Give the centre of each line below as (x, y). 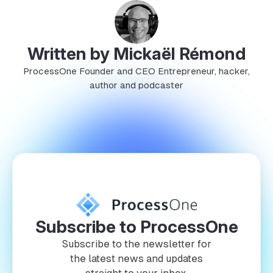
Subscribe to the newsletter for (136, 244)
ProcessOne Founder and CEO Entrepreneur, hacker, (136, 71)
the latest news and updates (136, 258)
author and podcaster (136, 85)
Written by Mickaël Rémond (136, 53)
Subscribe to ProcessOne (136, 226)
